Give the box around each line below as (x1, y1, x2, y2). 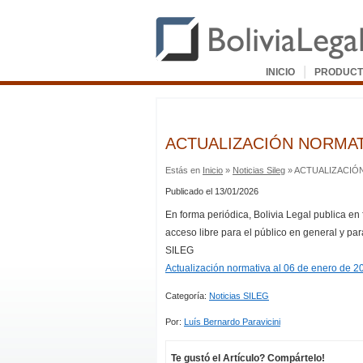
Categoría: (165, 291, 209, 301)
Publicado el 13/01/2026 (165, 186, 258, 196)
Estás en (165, 165, 203, 175)
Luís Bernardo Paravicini (184, 317, 280, 327)
